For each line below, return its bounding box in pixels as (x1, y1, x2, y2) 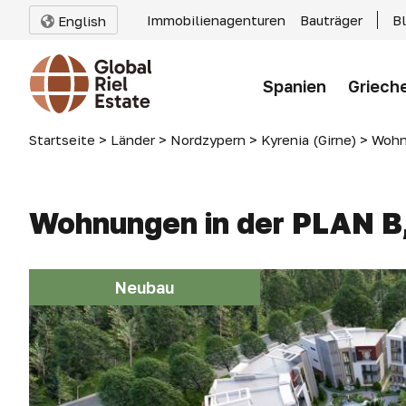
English (54, 13, 106, 29)
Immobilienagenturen (147, 12, 285, 28)
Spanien (263, 75, 326, 96)
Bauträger (300, 12, 362, 28)
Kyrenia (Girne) (261, 131, 356, 148)
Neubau (115, 277, 174, 297)
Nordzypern (170, 131, 246, 148)
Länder (111, 131, 155, 148)
